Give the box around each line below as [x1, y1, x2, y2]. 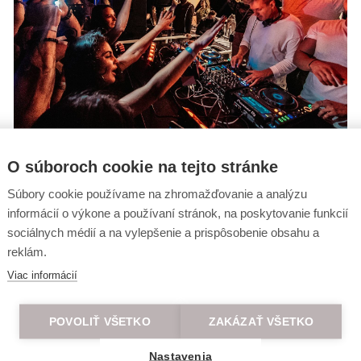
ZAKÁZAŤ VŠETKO [208, 315, 314, 328]
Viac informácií [7, 268, 77, 281]
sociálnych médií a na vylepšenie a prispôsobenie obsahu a [7, 225, 319, 239]
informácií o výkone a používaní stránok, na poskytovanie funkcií [7, 205, 348, 220]
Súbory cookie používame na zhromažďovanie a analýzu [7, 186, 307, 201]
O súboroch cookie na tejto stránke [7, 157, 278, 176]
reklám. [7, 244, 47, 259]
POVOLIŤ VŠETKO [49, 315, 151, 328]
